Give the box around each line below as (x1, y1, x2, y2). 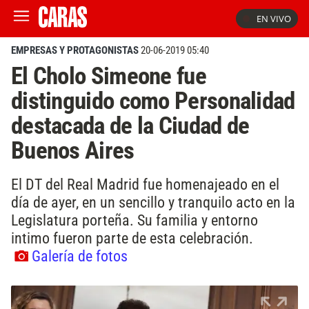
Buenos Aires (11, 136, 134, 165)
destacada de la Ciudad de (11, 111, 250, 140)
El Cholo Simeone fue (11, 61, 206, 90)
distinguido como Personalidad (11, 86, 295, 115)
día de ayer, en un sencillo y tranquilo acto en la (11, 192, 295, 211)
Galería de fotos (32, 246, 128, 265)
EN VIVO (257, 12, 291, 25)
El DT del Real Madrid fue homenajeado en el (11, 175, 279, 193)
